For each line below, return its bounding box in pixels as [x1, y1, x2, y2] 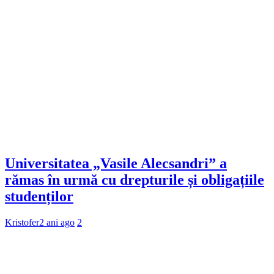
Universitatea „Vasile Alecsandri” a [5, 155, 227, 172]
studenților [5, 188, 73, 205]
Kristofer [5, 217, 39, 228]
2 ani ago [39, 217, 75, 228]
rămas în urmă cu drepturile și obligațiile [5, 172, 264, 188]
